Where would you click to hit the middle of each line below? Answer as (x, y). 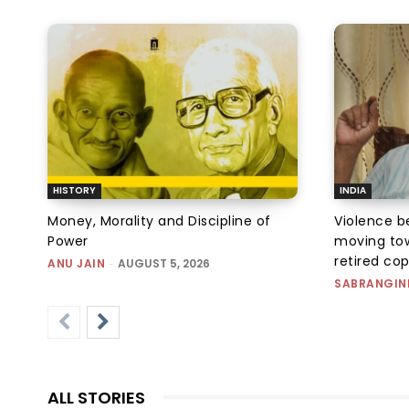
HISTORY (74, 190)
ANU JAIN (76, 263)
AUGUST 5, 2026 (164, 263)
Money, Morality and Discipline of (159, 220)
